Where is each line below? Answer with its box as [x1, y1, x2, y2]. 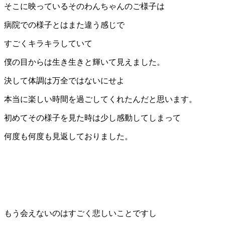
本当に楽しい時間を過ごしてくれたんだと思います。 [4, 95, 197, 104]
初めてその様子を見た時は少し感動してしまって [4, 114, 181, 123]
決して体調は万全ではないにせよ [4, 76, 125, 85]
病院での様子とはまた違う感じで [4, 21, 125, 30]
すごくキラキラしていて [4, 39, 92, 48]
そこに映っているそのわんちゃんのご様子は [4, 2, 165, 11]
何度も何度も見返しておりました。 [4, 132, 133, 141]
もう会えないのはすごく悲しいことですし [4, 209, 157, 218]
